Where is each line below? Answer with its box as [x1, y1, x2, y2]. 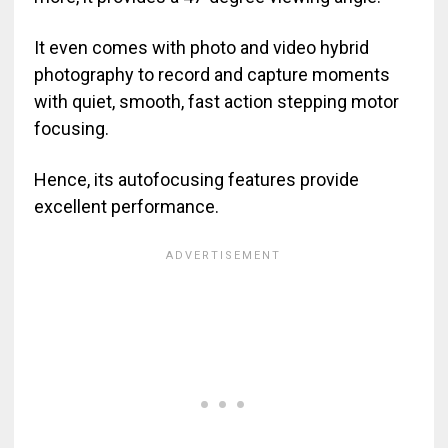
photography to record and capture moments [33, 63, 390, 85]
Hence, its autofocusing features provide [33, 168, 359, 190]
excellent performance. [33, 195, 219, 217]
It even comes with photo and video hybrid [33, 36, 369, 58]
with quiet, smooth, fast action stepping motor [33, 90, 399, 112]
